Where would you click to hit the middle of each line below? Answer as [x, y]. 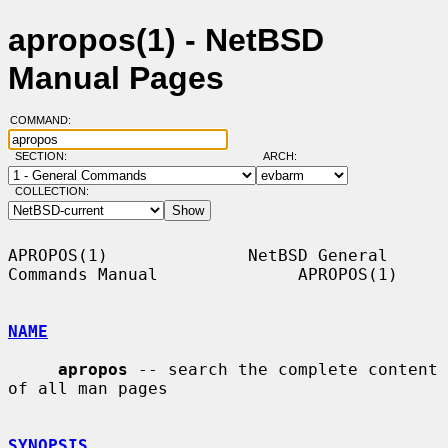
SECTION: [45, 156]
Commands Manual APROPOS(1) [203, 274]
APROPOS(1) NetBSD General [198, 255]
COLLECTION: [51, 191]
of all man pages [88, 388]
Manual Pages [116, 78]
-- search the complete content [283, 369]
